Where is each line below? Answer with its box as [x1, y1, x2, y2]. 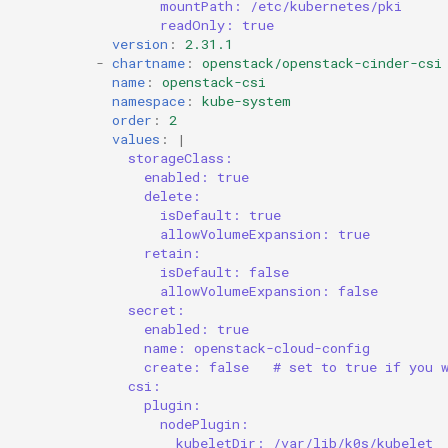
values [112, 129, 160, 148]
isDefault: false [160, 262, 289, 281]
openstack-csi [162, 72, 266, 91]
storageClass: [128, 148, 233, 167]
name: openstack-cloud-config [144, 338, 370, 357]
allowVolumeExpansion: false [160, 281, 378, 300]
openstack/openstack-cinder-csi [202, 53, 442, 72]
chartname [112, 53, 185, 72]
